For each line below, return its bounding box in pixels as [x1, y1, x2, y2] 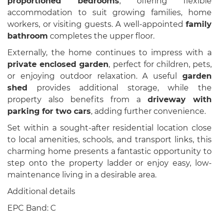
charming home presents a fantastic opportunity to [7, 147, 212, 156]
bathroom [7, 31, 48, 41]
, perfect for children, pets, [109, 60, 212, 69]
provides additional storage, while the [27, 83, 212, 92]
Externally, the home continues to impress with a [7, 48, 212, 57]
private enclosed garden [7, 60, 109, 69]
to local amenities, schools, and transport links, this [7, 135, 212, 144]
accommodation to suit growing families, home [7, 8, 212, 17]
